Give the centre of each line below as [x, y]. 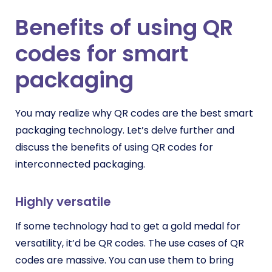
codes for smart [102, 54]
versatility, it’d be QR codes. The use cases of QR [130, 243]
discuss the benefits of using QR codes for [114, 147]
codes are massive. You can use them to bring [124, 260]
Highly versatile [63, 202]
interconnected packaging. [81, 164]
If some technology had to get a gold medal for [128, 226]
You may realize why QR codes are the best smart [134, 113]
